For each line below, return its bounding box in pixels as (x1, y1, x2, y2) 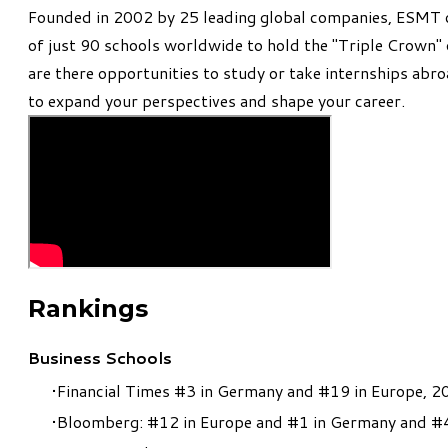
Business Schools (28, 345, 172, 369)
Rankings (28, 293, 148, 323)
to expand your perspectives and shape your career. (28, 88, 405, 112)
